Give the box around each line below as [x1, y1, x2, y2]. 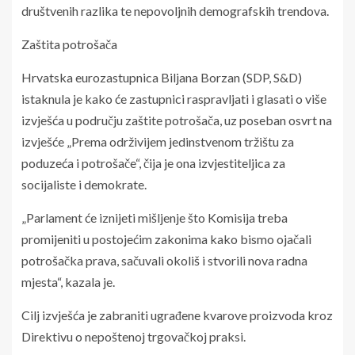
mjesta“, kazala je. [21, 273, 115, 289]
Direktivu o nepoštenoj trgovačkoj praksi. [21, 328, 246, 344]
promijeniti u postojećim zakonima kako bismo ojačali [21, 231, 311, 246]
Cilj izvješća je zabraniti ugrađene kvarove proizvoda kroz [21, 307, 333, 323]
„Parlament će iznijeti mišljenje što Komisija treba [21, 209, 288, 225]
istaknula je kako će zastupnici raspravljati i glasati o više [21, 90, 326, 106]
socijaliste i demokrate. [21, 176, 147, 192]
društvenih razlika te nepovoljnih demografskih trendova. [21, 2, 329, 18]
